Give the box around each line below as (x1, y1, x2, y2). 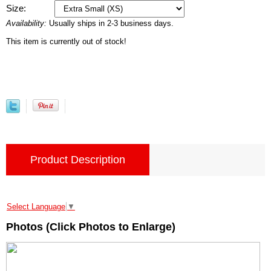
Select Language (7, 201, 65, 211)
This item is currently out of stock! (6, 37, 126, 46)
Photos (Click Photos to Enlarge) (6, 220, 175, 233)
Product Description (30, 154, 125, 166)
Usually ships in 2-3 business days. (49, 19, 174, 28)
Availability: (6, 19, 49, 28)
